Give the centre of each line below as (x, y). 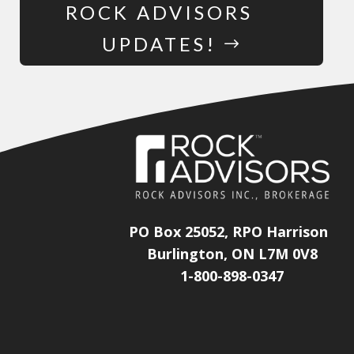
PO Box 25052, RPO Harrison (228, 232)
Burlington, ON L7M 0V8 (232, 254)
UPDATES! (159, 43)
